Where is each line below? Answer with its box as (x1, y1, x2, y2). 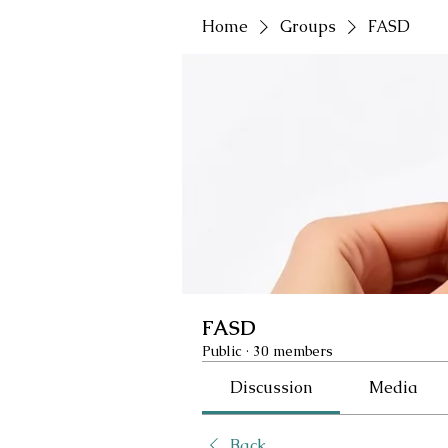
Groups (280, 16, 336, 37)
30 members (253, 342, 333, 360)
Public (202, 342, 242, 360)
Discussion (230, 377, 313, 398)
